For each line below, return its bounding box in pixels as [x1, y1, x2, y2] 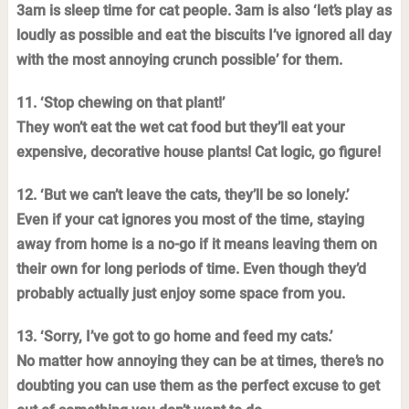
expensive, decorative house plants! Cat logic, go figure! [16, 143, 381, 161]
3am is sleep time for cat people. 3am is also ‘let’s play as [16, 2, 392, 19]
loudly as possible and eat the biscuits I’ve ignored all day [16, 26, 392, 44]
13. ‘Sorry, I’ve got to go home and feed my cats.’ [16, 328, 332, 345]
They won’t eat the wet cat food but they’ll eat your [16, 119, 345, 136]
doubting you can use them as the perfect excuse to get [16, 377, 380, 394]
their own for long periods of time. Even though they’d [16, 260, 366, 278]
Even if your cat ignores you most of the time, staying [16, 211, 364, 228]
